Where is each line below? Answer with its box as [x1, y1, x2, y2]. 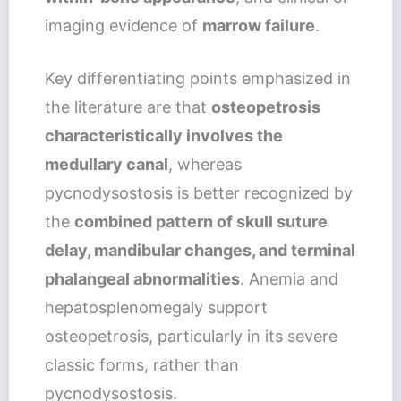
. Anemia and [239, 269, 338, 288]
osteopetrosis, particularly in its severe [44, 326, 337, 346]
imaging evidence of [44, 15, 202, 35]
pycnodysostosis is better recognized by [44, 183, 353, 202]
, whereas [167, 154, 242, 174]
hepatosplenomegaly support [44, 297, 268, 317]
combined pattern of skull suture [73, 211, 328, 231]
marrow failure [201, 15, 315, 35]
